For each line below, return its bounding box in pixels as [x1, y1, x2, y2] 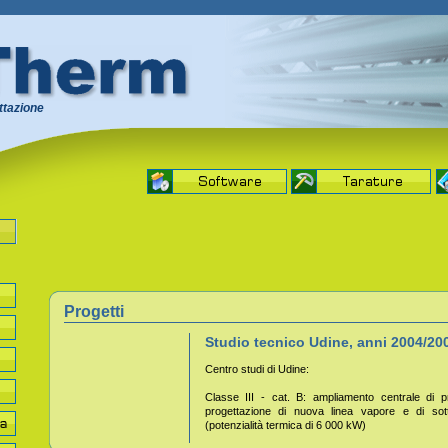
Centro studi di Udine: [204, 363, 309, 375]
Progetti [63, 303, 124, 320]
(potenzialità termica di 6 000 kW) [204, 419, 366, 431]
